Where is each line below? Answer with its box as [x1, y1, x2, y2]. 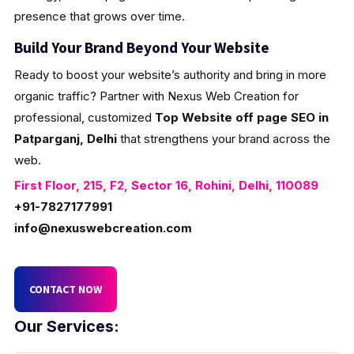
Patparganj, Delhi [13, 130, 117, 146]
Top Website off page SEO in [154, 109, 329, 125]
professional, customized [13, 109, 155, 125]
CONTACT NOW [28, 281, 102, 296]
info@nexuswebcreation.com [13, 220, 192, 235]
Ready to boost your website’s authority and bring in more [13, 66, 326, 82]
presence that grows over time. [13, 8, 185, 24]
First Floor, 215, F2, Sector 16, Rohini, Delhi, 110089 [13, 177, 318, 193]
